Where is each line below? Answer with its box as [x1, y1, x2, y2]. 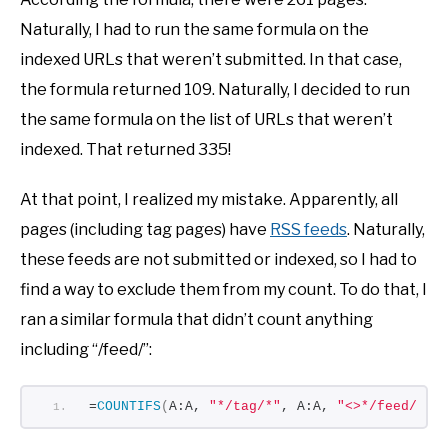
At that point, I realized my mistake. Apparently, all [20, 189, 398, 209]
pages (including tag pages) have [20, 219, 270, 239]
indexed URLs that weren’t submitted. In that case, [20, 49, 402, 69]
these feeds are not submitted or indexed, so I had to [20, 249, 417, 269]
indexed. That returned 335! [20, 139, 231, 159]
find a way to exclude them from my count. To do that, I [20, 279, 427, 299]
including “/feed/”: [20, 339, 152, 359]
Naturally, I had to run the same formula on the [20, 19, 369, 39]
